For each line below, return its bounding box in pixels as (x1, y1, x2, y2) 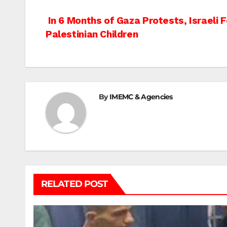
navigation (45, 35, 128, 55)
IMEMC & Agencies (109, 92, 173, 102)
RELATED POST (41, 178, 108, 190)
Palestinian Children (46, 28, 138, 41)
